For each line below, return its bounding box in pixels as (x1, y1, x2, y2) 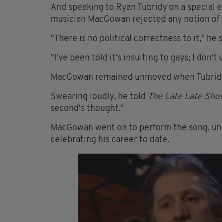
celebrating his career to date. (51, 135, 169, 145)
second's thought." (51, 104, 124, 114)
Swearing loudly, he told (51, 92, 148, 102)
